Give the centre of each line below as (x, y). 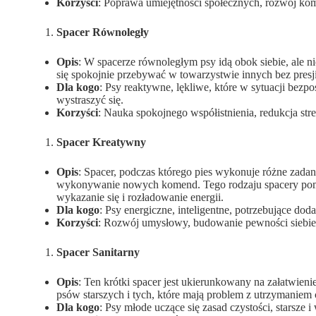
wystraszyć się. (90, 100)
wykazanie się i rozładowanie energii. (140, 197)
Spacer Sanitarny (98, 253)
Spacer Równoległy (103, 32)
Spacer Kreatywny (101, 142)
